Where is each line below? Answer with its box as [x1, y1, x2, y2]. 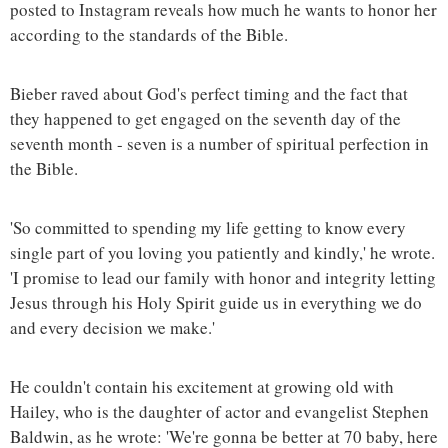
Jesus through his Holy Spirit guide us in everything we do [10, 291, 422, 315]
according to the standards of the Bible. [10, 23, 288, 47]
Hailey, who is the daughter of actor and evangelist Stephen [10, 400, 429, 424]
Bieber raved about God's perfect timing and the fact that [10, 82, 408, 106]
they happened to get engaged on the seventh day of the [10, 107, 401, 131]
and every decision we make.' [10, 316, 215, 340]
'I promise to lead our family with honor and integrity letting [10, 266, 436, 290]
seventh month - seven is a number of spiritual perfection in [10, 132, 429, 156]
